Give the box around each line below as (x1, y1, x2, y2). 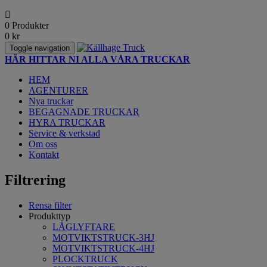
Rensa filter (29, 200, 72, 210)
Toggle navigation (10, 44, 70, 52)
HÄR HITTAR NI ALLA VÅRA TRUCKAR (5, 54, 190, 64)
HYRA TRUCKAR (29, 117, 105, 128)
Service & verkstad (29, 128, 100, 138)
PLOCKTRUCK (52, 253, 118, 264)
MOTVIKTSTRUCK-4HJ (52, 243, 154, 253)
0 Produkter (5, 20, 49, 30)
